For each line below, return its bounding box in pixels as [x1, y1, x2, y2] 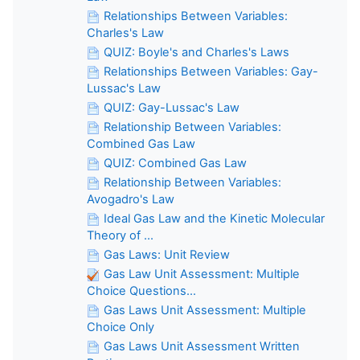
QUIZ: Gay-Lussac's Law [104, 100, 239, 115]
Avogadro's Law [87, 191, 174, 207]
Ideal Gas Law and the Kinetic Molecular [104, 211, 325, 226]
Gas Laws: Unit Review [104, 247, 230, 262]
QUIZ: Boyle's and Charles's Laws [104, 44, 289, 59]
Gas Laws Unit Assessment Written [104, 338, 300, 354]
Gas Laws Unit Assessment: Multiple [104, 302, 306, 317]
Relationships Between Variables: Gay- [104, 63, 318, 79]
